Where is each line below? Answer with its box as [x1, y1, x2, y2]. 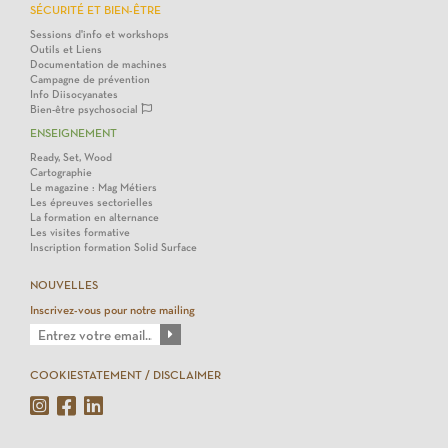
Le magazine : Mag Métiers [30, 181, 157, 194]
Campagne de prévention [30, 73, 150, 86]
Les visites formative [30, 226, 130, 239]
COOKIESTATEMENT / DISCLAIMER [30, 368, 221, 382]
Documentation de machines [30, 58, 167, 71]
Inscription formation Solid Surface [30, 241, 197, 254]
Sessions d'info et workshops [30, 28, 169, 41]
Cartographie [30, 166, 92, 179]
